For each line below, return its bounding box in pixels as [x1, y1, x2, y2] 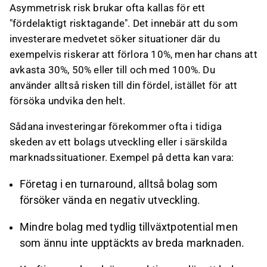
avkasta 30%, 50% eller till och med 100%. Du [10, 64, 215, 76]
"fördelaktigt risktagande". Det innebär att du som [10, 17, 238, 29]
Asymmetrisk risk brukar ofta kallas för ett [10, 2, 206, 14]
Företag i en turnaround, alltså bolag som [20, 178, 218, 191]
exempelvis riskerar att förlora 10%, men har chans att [10, 48, 257, 60]
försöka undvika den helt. [10, 95, 125, 107]
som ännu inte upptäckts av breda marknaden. [20, 237, 245, 250]
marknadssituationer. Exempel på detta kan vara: [10, 151, 234, 163]
